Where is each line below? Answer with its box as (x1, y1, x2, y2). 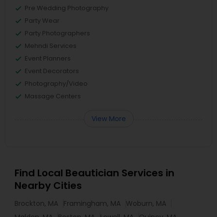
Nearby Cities (15, 179, 82, 192)
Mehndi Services (25, 41, 77, 50)
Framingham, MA (63, 199, 121, 208)
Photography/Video (25, 79, 88, 88)
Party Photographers (25, 29, 90, 38)
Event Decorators (25, 66, 79, 76)
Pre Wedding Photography (25, 3, 108, 13)
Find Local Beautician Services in (15, 166, 174, 180)
